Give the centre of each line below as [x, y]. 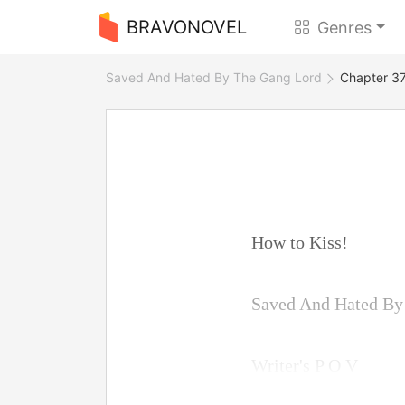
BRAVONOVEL [186, 27]
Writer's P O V [311, 365]
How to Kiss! [306, 242]
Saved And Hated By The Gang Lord [214, 77]
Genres [345, 27]
